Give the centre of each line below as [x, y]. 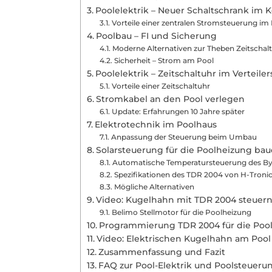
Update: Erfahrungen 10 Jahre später [178, 112]
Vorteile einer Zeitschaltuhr [161, 86]
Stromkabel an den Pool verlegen [170, 99]
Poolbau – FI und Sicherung [156, 36]
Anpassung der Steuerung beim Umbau [184, 137]
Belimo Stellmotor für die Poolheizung [181, 212]
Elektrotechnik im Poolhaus [155, 125]
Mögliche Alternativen [154, 187]
